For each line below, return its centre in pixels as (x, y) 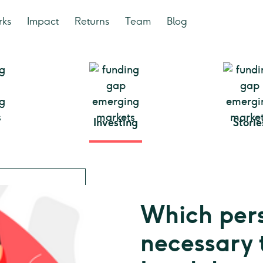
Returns (92, 21)
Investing (116, 123)
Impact (43, 21)
